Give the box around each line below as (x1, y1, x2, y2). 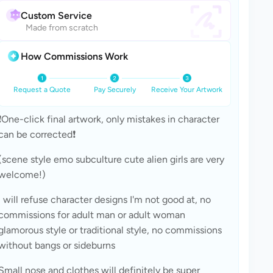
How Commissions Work (21, 50, 128, 62)
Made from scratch (26, 23, 98, 33)
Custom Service (21, 9, 92, 21)
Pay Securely (93, 85, 136, 94)
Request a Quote (13, 85, 71, 94)
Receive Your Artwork (151, 85, 223, 94)
